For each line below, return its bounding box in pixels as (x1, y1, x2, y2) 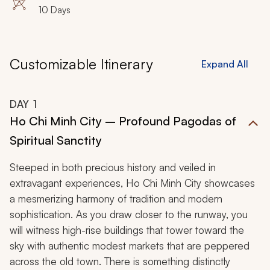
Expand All (201, 58, 248, 71)
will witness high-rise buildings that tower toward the (10, 224, 244, 237)
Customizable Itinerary (10, 55, 152, 74)
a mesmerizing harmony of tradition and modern (10, 192, 222, 206)
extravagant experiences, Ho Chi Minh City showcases (10, 177, 255, 190)
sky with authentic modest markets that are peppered (10, 239, 250, 253)
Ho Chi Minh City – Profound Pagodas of (10, 113, 236, 129)
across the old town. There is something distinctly (10, 255, 230, 268)
